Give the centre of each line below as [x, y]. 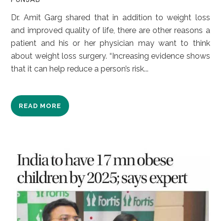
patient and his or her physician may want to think [110, 43]
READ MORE [40, 106]
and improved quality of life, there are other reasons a [110, 30]
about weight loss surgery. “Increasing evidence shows [110, 56]
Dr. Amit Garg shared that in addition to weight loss [110, 17]
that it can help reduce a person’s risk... [80, 69]
